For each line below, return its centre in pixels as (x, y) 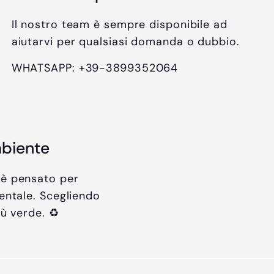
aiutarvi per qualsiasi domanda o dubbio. (125, 42)
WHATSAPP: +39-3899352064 (95, 68)
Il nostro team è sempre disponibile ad (119, 24)
